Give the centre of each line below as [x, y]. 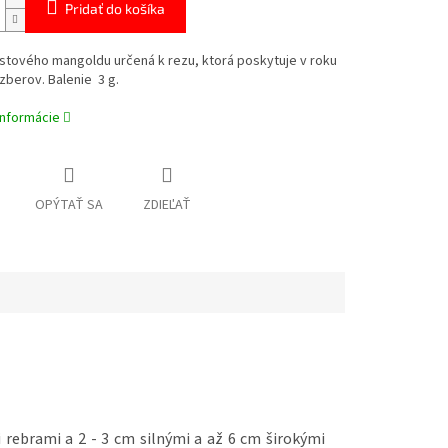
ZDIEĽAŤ [166, 205]
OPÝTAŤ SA [68, 205]
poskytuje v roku [286, 61]
